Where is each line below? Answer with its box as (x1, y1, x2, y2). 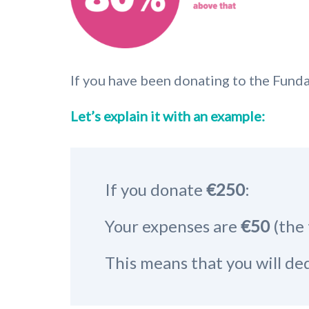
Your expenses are (105, 215, 241, 236)
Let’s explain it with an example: (70, 107, 265, 124)
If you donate (105, 179, 206, 199)
